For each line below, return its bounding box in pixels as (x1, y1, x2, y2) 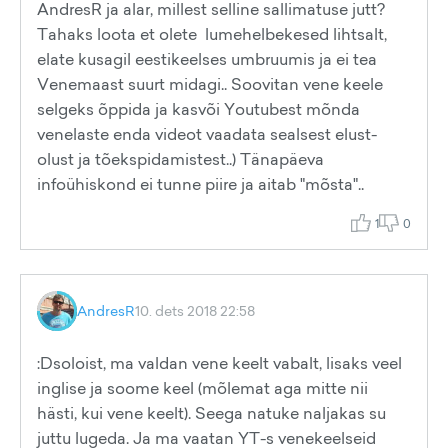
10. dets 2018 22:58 (135, 301, 255, 320)
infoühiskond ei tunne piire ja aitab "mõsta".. (37, 173, 364, 195)
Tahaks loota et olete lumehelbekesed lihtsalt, (37, 23, 387, 45)
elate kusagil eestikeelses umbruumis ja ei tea (37, 48, 377, 70)
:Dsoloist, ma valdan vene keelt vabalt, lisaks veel (37, 352, 402, 374)
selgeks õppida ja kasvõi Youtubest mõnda (37, 98, 360, 120)
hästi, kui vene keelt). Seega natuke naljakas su (37, 402, 386, 424)
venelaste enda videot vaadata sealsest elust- (37, 123, 377, 145)
